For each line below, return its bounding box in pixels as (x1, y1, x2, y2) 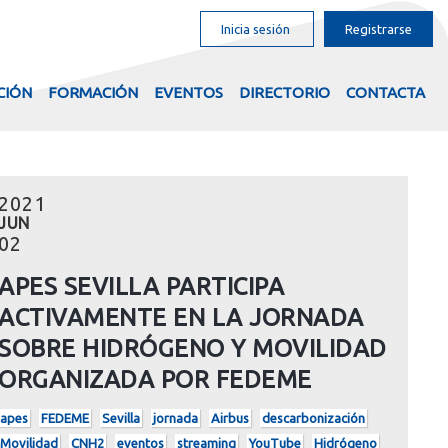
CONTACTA (345, 84, 425, 101)
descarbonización (262, 411, 366, 425)
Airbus (211, 411, 250, 425)
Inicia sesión (221, 22, 290, 36)
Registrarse (345, 22, 412, 36)
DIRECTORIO (238, 84, 330, 101)
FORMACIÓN (47, 84, 138, 101)
